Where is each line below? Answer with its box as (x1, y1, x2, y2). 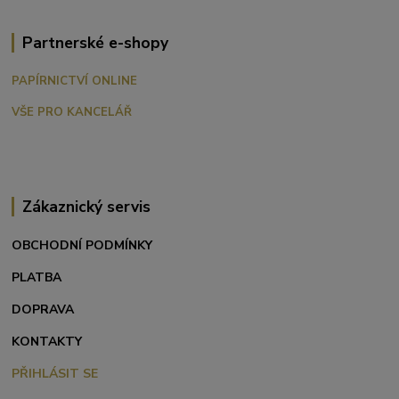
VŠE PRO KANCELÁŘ (12, 104, 133, 121)
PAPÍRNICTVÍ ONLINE (12, 73, 138, 90)
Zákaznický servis (21, 196, 151, 218)
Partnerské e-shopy (21, 32, 168, 54)
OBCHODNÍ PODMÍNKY (12, 237, 153, 255)
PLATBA (12, 269, 62, 287)
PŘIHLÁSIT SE (12, 365, 99, 383)
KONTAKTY (12, 333, 83, 351)
